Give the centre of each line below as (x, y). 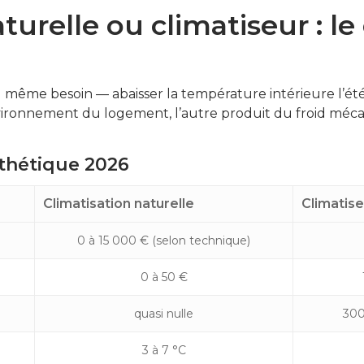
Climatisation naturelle (119, 204)
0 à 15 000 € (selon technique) (164, 240)
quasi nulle (164, 314)
